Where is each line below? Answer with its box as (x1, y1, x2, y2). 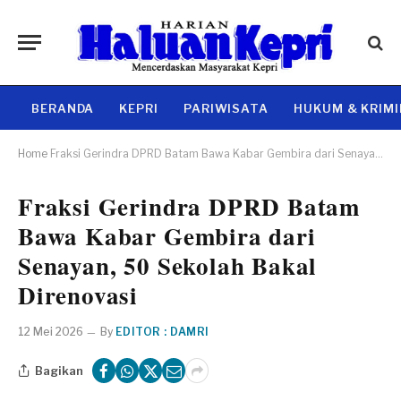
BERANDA (31, 100, 95, 115)
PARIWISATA (183, 100, 269, 115)
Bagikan (35, 363, 83, 378)
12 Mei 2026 (18, 325, 83, 338)
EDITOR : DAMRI (115, 325, 209, 338)
